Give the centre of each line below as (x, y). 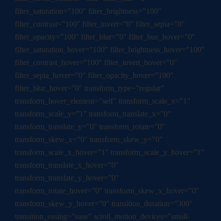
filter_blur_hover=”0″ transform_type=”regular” (90, 88)
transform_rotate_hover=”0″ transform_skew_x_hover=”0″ (107, 191)
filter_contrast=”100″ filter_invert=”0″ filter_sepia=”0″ (100, 24)
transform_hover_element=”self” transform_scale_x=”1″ (103, 101)
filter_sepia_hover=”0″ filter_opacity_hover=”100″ (94, 75)
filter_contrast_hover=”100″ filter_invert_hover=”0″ (96, 63)
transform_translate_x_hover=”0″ (67, 165)
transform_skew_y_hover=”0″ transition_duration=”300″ (104, 204)
